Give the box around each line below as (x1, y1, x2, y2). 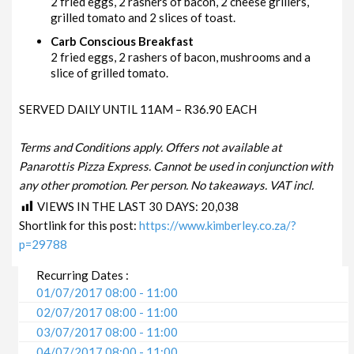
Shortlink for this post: (19, 217, 140, 232)
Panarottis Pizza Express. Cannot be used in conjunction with (19, 158, 333, 173)
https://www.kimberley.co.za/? (139, 217, 297, 232)
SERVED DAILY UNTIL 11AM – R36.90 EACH (19, 101, 258, 116)
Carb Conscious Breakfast (51, 33, 194, 48)
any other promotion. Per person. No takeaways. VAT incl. (19, 177, 314, 192)
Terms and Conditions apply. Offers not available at (19, 139, 283, 154)
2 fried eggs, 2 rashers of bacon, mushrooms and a (51, 49, 311, 64)
